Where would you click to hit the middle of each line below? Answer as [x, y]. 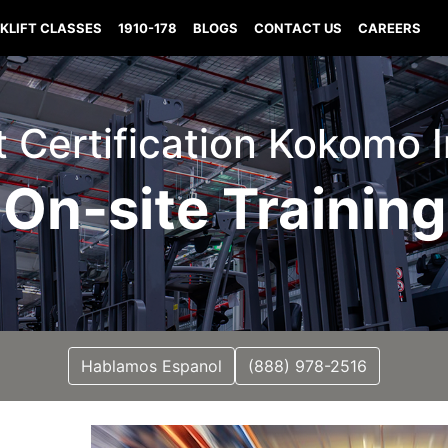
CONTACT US [298, 28]
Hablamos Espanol [151, 366]
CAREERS [390, 28]
